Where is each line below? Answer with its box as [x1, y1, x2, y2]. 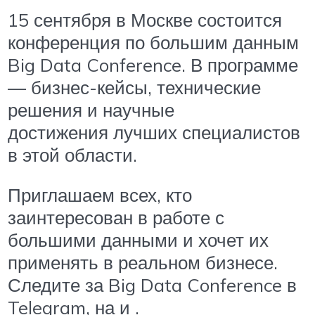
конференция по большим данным [8, 30, 299, 53]
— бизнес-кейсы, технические [8, 75, 261, 98]
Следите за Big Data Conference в [8, 274, 297, 297]
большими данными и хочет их [8, 229, 269, 252]
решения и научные [8, 98, 174, 121]
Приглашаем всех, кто [8, 184, 192, 207]
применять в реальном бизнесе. [8, 251, 278, 274]
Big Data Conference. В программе [8, 53, 298, 76]
